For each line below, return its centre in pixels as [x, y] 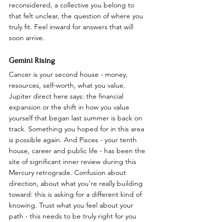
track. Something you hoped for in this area [78, 129]
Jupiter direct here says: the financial [67, 96]
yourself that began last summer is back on [77, 118]
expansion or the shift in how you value [70, 107]
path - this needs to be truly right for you [74, 216]
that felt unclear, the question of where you [77, 16]
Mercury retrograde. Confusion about [68, 172]
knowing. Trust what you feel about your [72, 205]
